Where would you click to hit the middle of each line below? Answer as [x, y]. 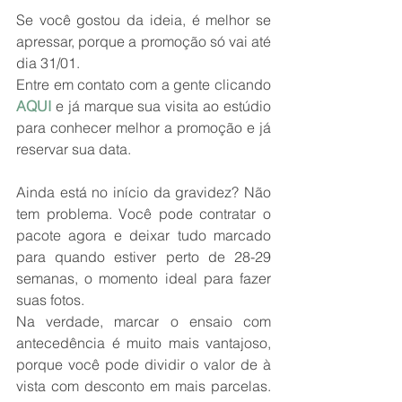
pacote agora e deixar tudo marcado [144, 235]
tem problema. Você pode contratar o [144, 213]
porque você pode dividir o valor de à [144, 364]
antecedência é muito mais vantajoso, [144, 342]
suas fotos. [50, 299]
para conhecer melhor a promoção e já [144, 127]
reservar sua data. [74, 149]
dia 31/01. [48, 62]
